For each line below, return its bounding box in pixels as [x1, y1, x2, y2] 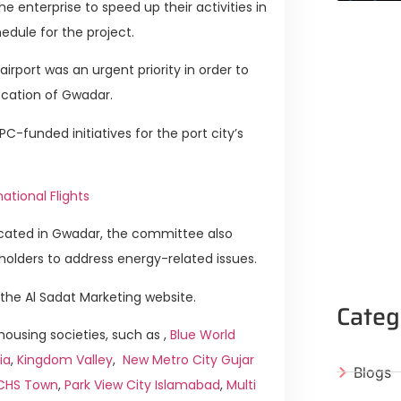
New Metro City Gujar [123, 351, 254, 370]
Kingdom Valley [17, 351, 113, 370]
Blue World [170, 326, 235, 345]
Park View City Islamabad [64, 376, 220, 395]
